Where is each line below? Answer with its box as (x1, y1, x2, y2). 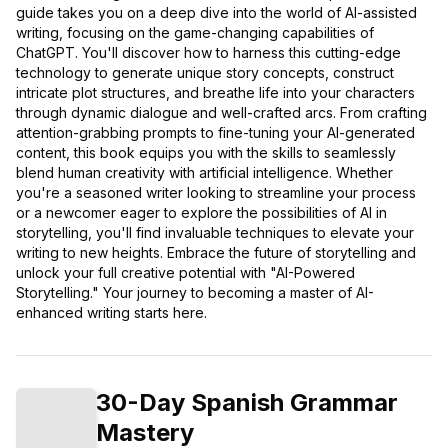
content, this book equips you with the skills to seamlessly (16, 144, 396, 162)
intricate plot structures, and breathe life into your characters (16, 84, 415, 102)
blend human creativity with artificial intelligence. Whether (16, 164, 393, 182)
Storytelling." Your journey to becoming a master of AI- (16, 284, 374, 302)
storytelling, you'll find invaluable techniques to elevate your (16, 224, 414, 242)
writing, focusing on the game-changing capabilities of (16, 24, 374, 42)
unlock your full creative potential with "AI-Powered (16, 264, 355, 282)
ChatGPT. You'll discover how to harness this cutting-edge (16, 44, 401, 62)
